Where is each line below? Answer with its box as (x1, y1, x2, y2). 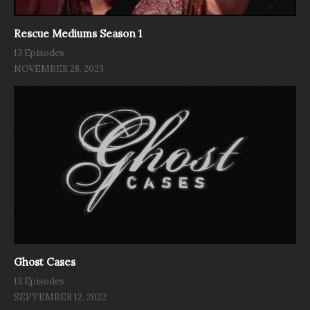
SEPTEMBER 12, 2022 (14, 291, 107, 304)
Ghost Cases (14, 255, 75, 269)
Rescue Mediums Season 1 (14, 27, 142, 41)
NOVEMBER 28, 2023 (14, 63, 104, 75)
